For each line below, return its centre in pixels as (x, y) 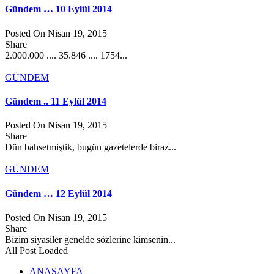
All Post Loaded (36, 250)
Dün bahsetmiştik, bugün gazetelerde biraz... (91, 147)
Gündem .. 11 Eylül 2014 (56, 102)
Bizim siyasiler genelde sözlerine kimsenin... (90, 239)
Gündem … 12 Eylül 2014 (58, 193)
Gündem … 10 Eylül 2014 (58, 9)
